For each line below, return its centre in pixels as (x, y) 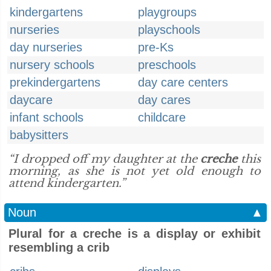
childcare (162, 117)
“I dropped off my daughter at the (105, 159)
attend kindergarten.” (67, 183)
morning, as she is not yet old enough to (135, 171)
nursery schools (52, 65)
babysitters (39, 135)
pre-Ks (156, 47)
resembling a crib (59, 247)
